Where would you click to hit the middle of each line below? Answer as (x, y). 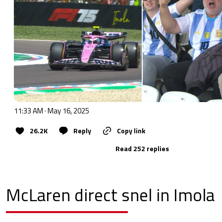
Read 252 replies (142, 148)
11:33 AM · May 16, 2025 (52, 111)
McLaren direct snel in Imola (110, 194)
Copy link (131, 130)
